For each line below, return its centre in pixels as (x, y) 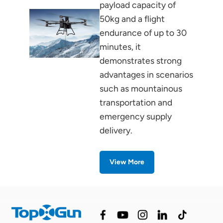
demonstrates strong (141, 61)
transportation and (136, 103)
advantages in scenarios (147, 75)
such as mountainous (141, 89)
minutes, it (120, 47)
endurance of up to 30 (143, 33)
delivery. (116, 130)
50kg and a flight (132, 19)
